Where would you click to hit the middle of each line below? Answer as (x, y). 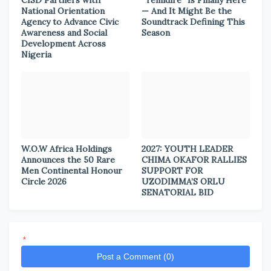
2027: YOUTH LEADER (187, 149)
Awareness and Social (64, 33)
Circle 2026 (44, 181)
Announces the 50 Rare (68, 160)
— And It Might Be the (187, 11)
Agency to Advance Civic (70, 22)
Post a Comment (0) (135, 256)
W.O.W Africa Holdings (67, 149)
